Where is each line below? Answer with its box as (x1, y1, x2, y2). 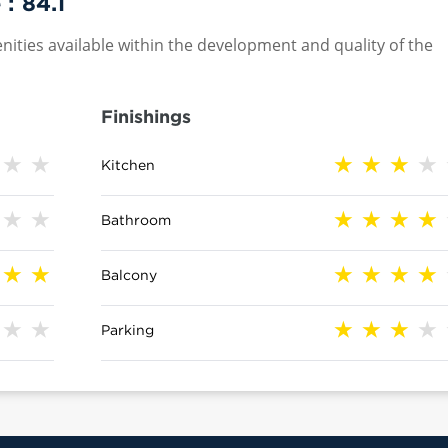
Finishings (101, 106, 192, 126)
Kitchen (101, 157, 156, 172)
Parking (101, 322, 155, 337)
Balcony (101, 267, 158, 282)
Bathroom (101, 212, 172, 227)
